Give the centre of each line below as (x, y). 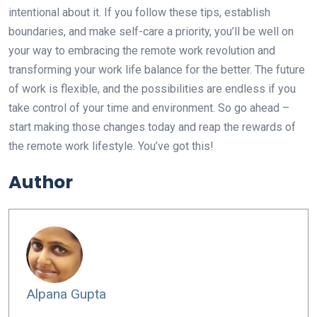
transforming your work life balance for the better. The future (157, 70)
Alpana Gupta (66, 294)
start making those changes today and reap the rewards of (152, 127)
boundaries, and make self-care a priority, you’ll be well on (151, 32)
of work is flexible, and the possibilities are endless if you (152, 89)
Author (41, 183)
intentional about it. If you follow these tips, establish (139, 13)
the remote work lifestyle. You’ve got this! (111, 146)
